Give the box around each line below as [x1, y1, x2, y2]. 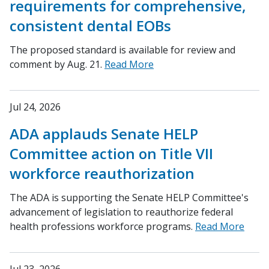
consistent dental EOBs [10, 16, 171, 36]
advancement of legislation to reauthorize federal [10, 205, 233, 219]
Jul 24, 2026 [10, 100, 61, 114]
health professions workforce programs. [10, 220, 195, 234]
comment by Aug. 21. [10, 58, 104, 71]
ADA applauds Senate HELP [10, 124, 198, 144]
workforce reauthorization [10, 163, 195, 184]
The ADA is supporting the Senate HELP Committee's [10, 191, 249, 205]
